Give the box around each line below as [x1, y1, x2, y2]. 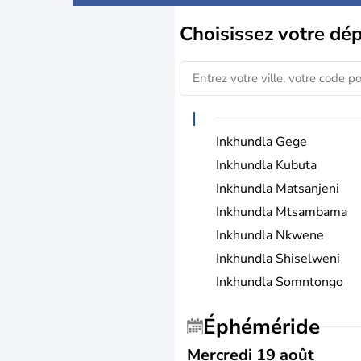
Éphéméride [216, 312, 320, 341]
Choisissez [180, 20, 278, 47]
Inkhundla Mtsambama [216, 202, 347, 221]
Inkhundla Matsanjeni [216, 179, 339, 197]
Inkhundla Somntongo [216, 272, 343, 291]
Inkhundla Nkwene [216, 226, 324, 244]
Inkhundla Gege [216, 132, 307, 151]
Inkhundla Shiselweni [216, 249, 340, 268]
